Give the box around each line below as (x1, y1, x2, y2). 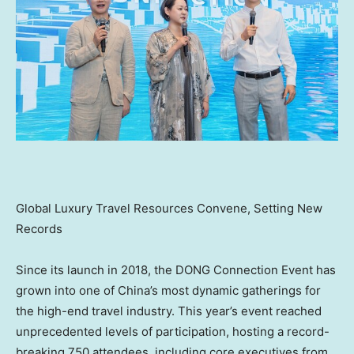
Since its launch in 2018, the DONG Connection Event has (16, 262, 336, 278)
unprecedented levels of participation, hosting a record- (16, 324, 330, 340)
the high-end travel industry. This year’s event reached (16, 303, 322, 319)
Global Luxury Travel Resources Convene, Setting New (16, 201, 322, 217)
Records (16, 221, 62, 237)
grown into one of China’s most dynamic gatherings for (16, 283, 321, 299)
